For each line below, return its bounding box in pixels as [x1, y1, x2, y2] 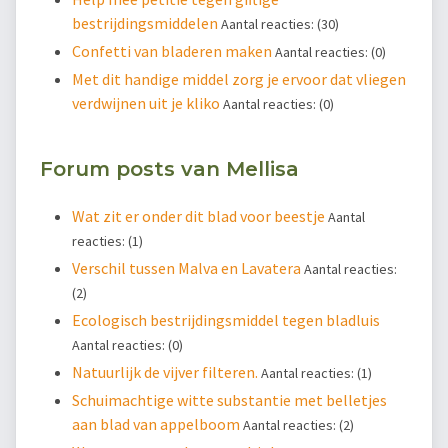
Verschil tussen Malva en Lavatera [72, 257, 304, 278]
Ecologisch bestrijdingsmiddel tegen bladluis [72, 309, 380, 330]
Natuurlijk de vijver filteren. [72, 361, 261, 382]
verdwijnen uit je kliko [72, 93, 223, 114]
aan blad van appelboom [72, 413, 243, 434]
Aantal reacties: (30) [221, 15, 339, 34]
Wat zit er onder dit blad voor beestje [72, 205, 328, 226]
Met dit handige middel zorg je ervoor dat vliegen [72, 69, 406, 90]
